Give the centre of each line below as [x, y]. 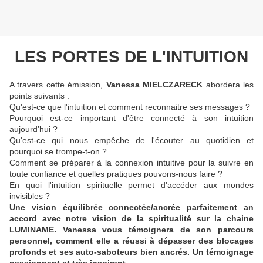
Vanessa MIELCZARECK [154, 85]
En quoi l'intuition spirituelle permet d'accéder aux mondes [131, 185]
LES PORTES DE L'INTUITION [131, 57]
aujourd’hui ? [33, 129]
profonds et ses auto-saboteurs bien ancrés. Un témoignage [131, 252]
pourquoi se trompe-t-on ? [58, 152]
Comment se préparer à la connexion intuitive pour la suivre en [131, 163]
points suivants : [39, 96]
